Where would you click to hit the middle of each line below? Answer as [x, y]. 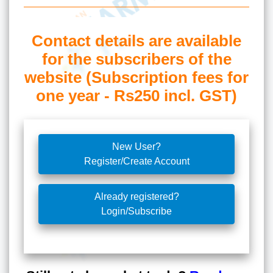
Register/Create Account [136, 161]
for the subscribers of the [136, 59]
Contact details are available [136, 41]
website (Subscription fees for [136, 77]
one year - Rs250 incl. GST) [136, 95]
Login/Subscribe [136, 211]
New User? [136, 146]
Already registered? [136, 196]
